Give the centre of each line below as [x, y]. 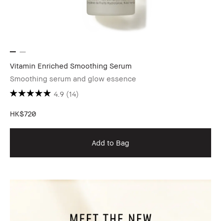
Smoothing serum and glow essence [73, 78]
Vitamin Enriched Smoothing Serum [71, 65]
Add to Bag [110, 143]
